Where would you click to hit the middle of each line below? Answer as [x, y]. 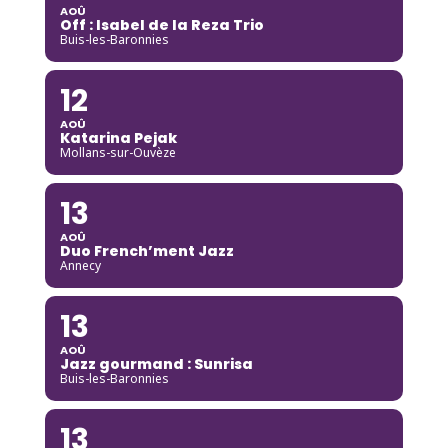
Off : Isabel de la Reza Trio [161, 24]
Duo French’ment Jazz [146, 250]
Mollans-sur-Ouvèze [117, 152]
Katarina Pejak [118, 137]
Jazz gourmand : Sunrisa [156, 363]
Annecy [80, 265]
